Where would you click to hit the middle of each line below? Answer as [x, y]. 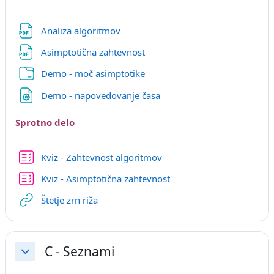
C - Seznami [80, 251]
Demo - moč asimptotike [93, 74]
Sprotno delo [45, 123]
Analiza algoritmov [82, 30]
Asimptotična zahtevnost [94, 52]
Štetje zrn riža [69, 200]
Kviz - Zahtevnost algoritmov [101, 157]
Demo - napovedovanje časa [102, 95]
